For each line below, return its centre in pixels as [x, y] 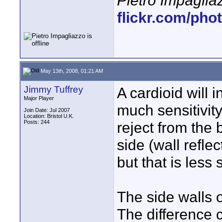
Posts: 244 [37, 122]
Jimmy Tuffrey [54, 89]
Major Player [39, 98]
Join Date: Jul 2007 [47, 110]
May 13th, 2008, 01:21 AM [71, 71]
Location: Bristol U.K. [49, 116]
